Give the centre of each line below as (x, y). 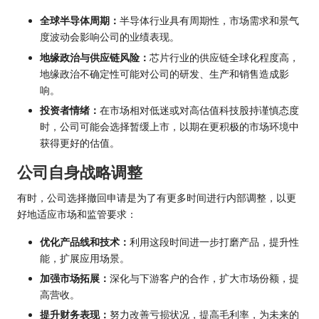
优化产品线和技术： (85, 242)
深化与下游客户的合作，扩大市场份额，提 (204, 278)
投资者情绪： (70, 110)
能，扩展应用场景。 (85, 258)
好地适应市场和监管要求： (77, 214)
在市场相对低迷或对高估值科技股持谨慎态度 (199, 110)
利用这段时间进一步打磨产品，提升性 (214, 242)
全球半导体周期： (80, 21)
